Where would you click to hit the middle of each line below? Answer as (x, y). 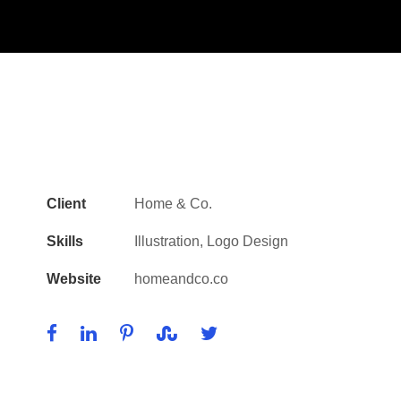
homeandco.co (181, 279)
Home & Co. (173, 204)
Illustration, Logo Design (211, 241)
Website (74, 279)
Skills (65, 241)
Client (66, 204)
